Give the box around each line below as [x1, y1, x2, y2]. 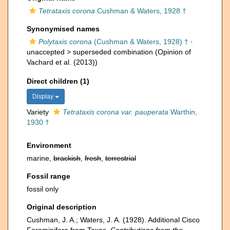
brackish [53, 154, 81, 162]
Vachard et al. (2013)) [27, 58, 98, 66]
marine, [27, 154, 53, 162]
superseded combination [73, 48, 153, 56]
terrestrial [105, 154, 136, 162]
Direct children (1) [27, 77, 89, 85]
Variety [27, 108, 51, 116]
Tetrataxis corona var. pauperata [63, 108, 168, 116]
